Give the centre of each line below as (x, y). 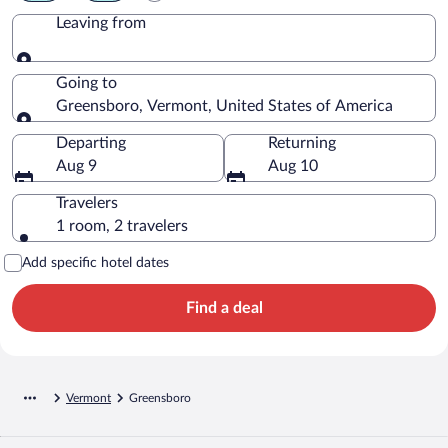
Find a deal (224, 307)
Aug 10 (293, 165)
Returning (302, 142)
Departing (91, 142)
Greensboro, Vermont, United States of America (224, 105)
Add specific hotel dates (95, 262)
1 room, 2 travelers (122, 225)
